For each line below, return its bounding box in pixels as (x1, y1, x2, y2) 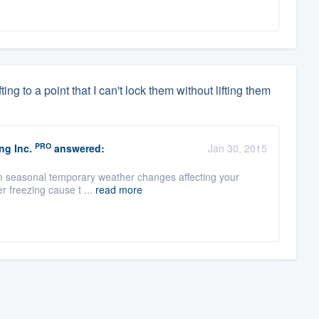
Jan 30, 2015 (207, 141, 267, 156)
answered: (51, 141, 105, 156)
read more (95, 182, 142, 197)
